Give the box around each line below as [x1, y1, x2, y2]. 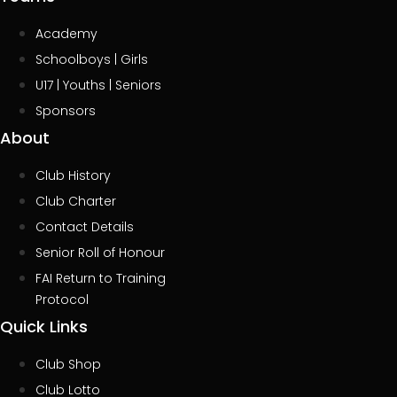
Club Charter [35, 192, 116, 210]
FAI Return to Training [35, 269, 166, 287]
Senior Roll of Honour [35, 244, 165, 261]
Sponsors [35, 102, 96, 120]
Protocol [35, 291, 89, 308]
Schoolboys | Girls [35, 51, 148, 68]
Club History [35, 167, 111, 184]
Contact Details [35, 218, 134, 236]
